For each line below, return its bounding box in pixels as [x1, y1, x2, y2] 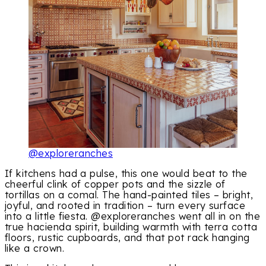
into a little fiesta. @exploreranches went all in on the [5, 210, 261, 223]
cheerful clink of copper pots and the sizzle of [5, 178, 226, 191]
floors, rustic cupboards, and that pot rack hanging [5, 232, 250, 244]
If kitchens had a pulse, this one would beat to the [5, 167, 248, 180]
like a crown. [5, 242, 65, 255]
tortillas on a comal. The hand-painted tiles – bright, [5, 189, 254, 201]
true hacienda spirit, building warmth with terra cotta [5, 221, 258, 233]
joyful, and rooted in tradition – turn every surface [5, 199, 246, 212]
